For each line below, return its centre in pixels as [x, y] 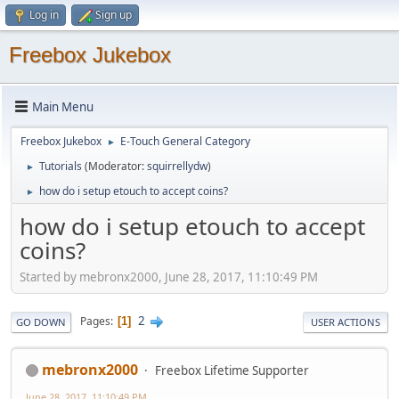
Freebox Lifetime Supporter [232, 370]
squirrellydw [177, 166]
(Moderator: [116, 166]
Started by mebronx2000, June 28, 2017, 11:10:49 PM [169, 277]
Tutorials [61, 166]
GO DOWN [41, 322]
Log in [44, 15]
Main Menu [63, 106]
